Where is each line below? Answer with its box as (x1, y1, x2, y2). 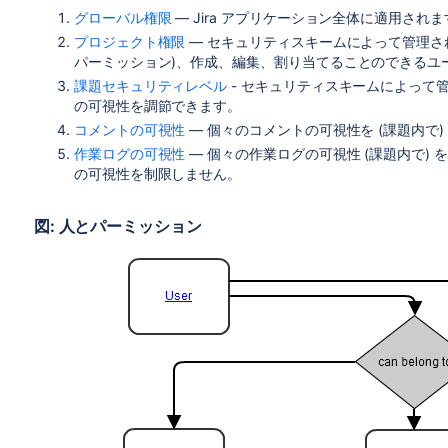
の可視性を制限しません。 (73, 165, 242, 182)
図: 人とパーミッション (33, 216, 202, 236)
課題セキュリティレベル (73, 77, 228, 94)
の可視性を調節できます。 (73, 97, 242, 114)
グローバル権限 (73, 9, 172, 26)
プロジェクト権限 (73, 33, 186, 50)
